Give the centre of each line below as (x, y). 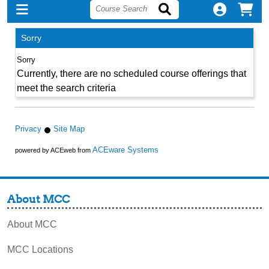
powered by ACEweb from (53, 150)
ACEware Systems (125, 150)
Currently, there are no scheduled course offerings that (131, 74)
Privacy (28, 129)
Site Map (69, 129)
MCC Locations (40, 249)
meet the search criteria (66, 88)
